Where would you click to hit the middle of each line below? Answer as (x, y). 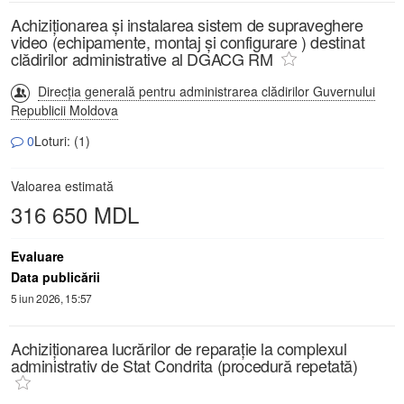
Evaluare (37, 257)
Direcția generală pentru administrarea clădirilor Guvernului (207, 92)
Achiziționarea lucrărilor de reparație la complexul (179, 349)
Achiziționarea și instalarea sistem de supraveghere (187, 25)
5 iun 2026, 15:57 (51, 298)
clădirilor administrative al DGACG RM (144, 59)
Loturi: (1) (62, 141)
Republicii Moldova (64, 110)
